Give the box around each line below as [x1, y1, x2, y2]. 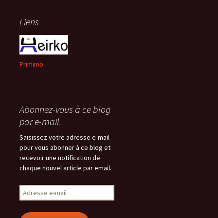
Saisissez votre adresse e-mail [19, 133, 109, 142]
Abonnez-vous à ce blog [19, 103, 110, 115]
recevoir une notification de [19, 153, 100, 162]
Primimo [19, 60, 43, 69]
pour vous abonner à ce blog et [19, 143, 110, 152]
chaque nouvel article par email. [19, 163, 111, 172]
